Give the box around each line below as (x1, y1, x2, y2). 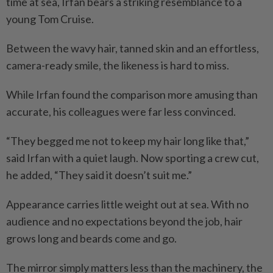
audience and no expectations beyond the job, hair (6, 214, 243, 228)
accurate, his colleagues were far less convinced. (6, 104, 236, 118)
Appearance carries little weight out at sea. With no (6, 197, 249, 211)
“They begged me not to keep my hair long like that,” (6, 133, 249, 147)
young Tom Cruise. (6, 12, 94, 26)
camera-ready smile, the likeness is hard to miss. (6, 58, 229, 72)
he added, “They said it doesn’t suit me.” (6, 168, 192, 182)
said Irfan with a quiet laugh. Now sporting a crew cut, (6, 151, 259, 165)
